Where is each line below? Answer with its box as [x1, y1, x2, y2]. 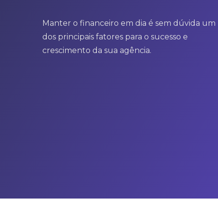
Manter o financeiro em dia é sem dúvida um [42, 18, 216, 28]
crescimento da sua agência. [42, 46, 151, 55]
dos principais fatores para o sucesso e [42, 32, 188, 41]
